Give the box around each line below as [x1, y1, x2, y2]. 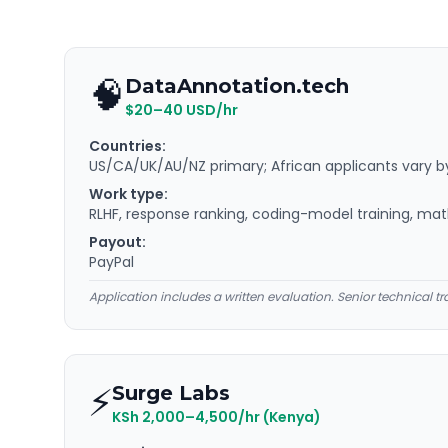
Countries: [89, 136, 166, 156]
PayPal [89, 252, 134, 272]
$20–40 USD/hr [125, 100, 238, 120]
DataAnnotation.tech [125, 74, 349, 98]
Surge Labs [112, 381, 230, 405]
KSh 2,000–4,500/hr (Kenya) [112, 407, 321, 427]
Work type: [89, 184, 168, 204]
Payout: [89, 232, 146, 252]
